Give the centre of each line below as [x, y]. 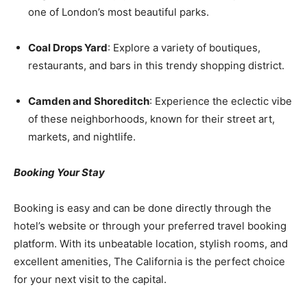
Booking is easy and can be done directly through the [143, 208]
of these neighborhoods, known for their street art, [151, 119]
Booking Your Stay [59, 172]
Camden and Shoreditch [89, 101]
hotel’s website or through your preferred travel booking [150, 225]
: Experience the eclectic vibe [221, 101]
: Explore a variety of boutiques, [184, 47]
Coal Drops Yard [68, 47]
